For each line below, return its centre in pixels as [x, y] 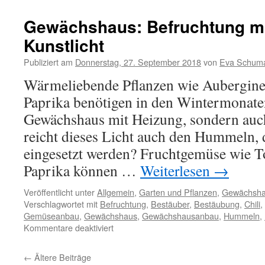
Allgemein [116, 192]
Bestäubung [217, 204]
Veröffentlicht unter [59, 192]
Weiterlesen [177, 170]
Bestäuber [170, 204]
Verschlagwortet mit [61, 204]
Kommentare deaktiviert [69, 227]
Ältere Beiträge [62, 257]
